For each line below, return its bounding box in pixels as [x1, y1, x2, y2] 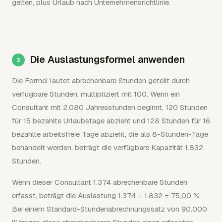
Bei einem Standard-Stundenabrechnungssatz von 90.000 [12, 204, 207, 214]
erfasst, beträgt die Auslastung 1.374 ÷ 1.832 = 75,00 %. [12, 191, 201, 200]
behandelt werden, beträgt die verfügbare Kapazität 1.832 [12, 143, 203, 152]
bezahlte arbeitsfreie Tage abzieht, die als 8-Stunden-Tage [12, 129, 208, 139]
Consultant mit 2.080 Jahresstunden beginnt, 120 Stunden [12, 103, 208, 112]
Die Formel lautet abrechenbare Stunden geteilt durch [12, 76, 190, 85]
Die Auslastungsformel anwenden [30, 53, 185, 66]
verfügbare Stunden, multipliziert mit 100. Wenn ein [12, 89, 180, 99]
